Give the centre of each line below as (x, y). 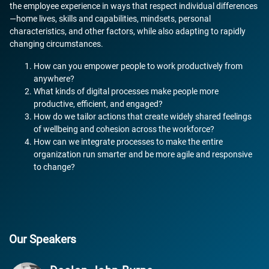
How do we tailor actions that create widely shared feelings (143, 116)
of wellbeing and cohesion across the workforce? (124, 129)
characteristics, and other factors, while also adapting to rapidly (128, 31)
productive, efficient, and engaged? (98, 104)
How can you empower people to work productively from (138, 66)
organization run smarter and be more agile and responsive (143, 154)
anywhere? (54, 78)
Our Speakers (43, 239)
